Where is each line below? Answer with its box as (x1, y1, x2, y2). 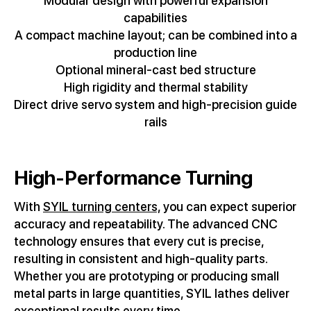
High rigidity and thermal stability (63, 79, 248, 94)
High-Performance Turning (14, 165, 253, 190)
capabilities (124, 10, 187, 25)
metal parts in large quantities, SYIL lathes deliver (14, 285, 289, 301)
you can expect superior (160, 199, 296, 214)
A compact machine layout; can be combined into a (14, 27, 297, 42)
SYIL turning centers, (43, 199, 160, 214)
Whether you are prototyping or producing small (14, 268, 279, 283)
